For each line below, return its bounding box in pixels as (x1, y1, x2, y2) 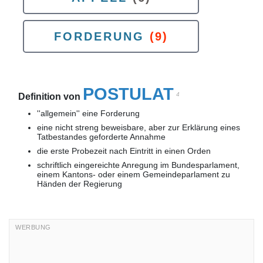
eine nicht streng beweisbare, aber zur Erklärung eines (37, 123, 240, 132)
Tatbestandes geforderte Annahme (37, 132, 166, 141)
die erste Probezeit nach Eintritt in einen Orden (37, 146, 211, 156)
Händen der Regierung (37, 179, 122, 188)
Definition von (18, 92, 83, 102)
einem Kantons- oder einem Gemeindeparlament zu (37, 170, 230, 179)
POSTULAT (83, 85, 174, 103)
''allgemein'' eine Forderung (37, 109, 140, 118)
